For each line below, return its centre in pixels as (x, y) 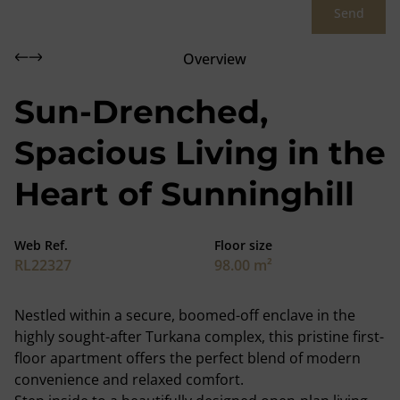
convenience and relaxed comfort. (129, 379)
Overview (214, 59)
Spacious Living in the (200, 153)
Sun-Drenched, (141, 112)
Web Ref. (41, 245)
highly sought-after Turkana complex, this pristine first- (199, 337)
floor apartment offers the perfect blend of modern (187, 358)
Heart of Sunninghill (184, 194)
